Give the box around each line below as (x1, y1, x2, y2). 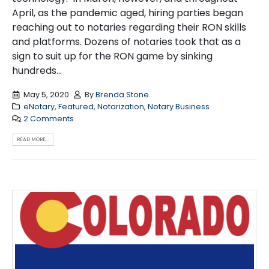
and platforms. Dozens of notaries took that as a (12, 35, 241, 49)
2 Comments (23, 113, 74, 124)
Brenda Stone (95, 89, 150, 100)
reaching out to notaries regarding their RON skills (12, 20, 246, 35)
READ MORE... (17, 135, 49, 143)
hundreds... (12, 64, 62, 78)
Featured (58, 101, 94, 112)
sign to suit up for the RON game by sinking (12, 49, 213, 64)
